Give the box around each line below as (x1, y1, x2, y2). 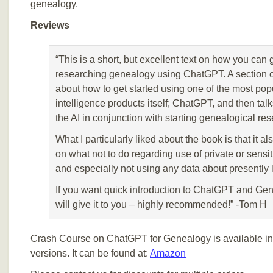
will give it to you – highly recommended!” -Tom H (55, 199, 267, 210)
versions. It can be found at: (30, 248, 150, 258)
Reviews (30, 20, 69, 30)
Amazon (150, 248, 186, 258)
